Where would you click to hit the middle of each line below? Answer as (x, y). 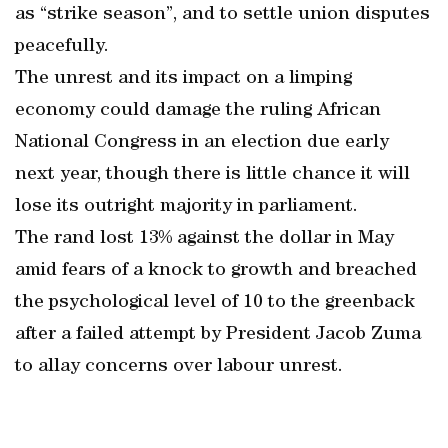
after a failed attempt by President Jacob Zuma (218, 335)
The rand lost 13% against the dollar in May (204, 239)
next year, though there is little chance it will (212, 175)
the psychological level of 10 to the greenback (215, 303)
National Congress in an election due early (202, 143)
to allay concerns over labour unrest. (179, 367)
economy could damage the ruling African (198, 111)
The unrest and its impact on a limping (183, 79)
